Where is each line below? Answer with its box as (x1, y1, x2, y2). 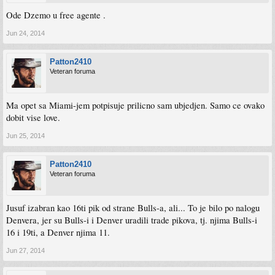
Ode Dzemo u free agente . (6, 9, 106, 21)
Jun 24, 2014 (6, 29, 45, 37)
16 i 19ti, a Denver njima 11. (6, 227, 110, 238)
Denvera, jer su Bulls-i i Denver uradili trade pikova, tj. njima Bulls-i (6, 214, 257, 226)
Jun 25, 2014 (6, 132, 45, 139)
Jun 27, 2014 (6, 247, 45, 254)
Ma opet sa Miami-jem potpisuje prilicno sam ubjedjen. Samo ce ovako (6, 99, 265, 111)
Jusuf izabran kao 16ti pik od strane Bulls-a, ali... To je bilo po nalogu (6, 202, 260, 214)
